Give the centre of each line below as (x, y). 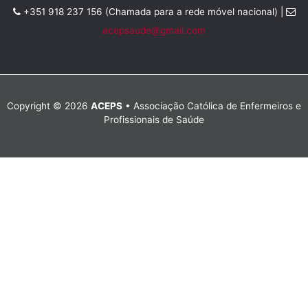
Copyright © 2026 (49, 106)
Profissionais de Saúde (154, 119)
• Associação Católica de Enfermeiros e (212, 106)
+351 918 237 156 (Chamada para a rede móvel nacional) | (153, 11)
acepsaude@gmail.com (154, 30)
